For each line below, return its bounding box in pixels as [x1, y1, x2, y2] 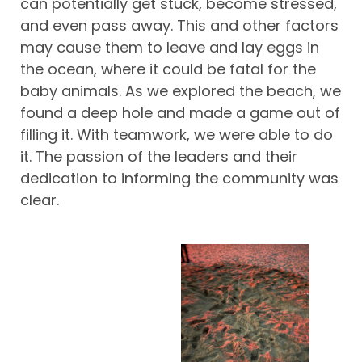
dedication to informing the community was [20, 168, 339, 189]
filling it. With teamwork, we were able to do [20, 124, 333, 145]
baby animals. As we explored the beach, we [20, 81, 341, 102]
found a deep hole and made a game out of [20, 103, 340, 124]
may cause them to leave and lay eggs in [20, 37, 319, 58]
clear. [20, 190, 59, 211]
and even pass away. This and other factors [20, 15, 339, 36]
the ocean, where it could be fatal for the [20, 59, 316, 80]
